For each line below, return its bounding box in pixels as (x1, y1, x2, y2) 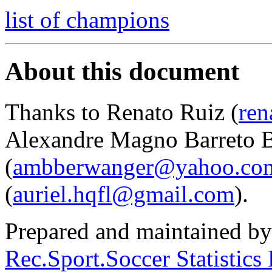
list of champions (5, 6, 169, 33)
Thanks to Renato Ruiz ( (5, 98, 239, 125)
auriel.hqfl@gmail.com (13, 180, 234, 207)
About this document (5, 56, 239, 86)
